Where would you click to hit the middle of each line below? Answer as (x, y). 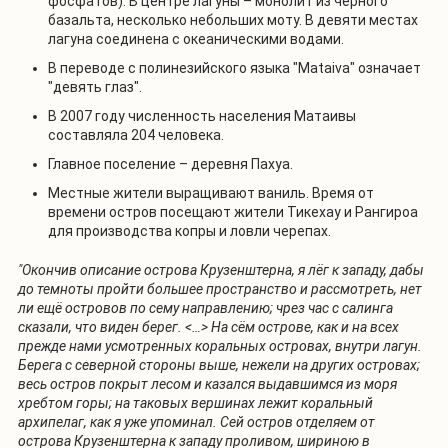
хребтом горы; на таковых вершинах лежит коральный (195, 402)
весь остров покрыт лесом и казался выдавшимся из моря (207, 383)
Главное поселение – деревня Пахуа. (170, 163)
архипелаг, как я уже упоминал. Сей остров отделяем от (196, 421)
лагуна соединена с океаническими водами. (196, 38)
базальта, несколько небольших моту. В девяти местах (233, 19)
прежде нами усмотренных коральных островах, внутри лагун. (220, 345)
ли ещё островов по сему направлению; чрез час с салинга (205, 307)
